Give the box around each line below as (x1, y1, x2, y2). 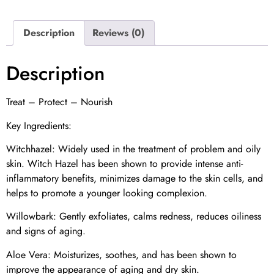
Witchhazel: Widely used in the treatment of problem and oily (6, 141, 261, 156)
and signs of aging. (6, 224, 86, 239)
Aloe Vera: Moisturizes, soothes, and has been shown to (6, 247, 237, 262)
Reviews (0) (92, 26, 144, 40)
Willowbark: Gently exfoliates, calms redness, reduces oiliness (6, 209, 261, 224)
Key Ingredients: (6, 118, 72, 133)
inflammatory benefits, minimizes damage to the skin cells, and (6, 171, 263, 185)
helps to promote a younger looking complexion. (6, 185, 207, 200)
